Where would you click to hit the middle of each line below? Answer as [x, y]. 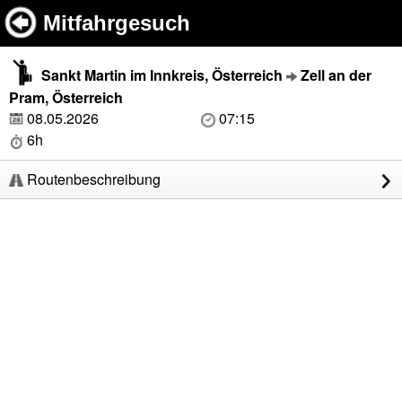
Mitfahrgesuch [117, 23]
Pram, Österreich [66, 98]
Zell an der [336, 75]
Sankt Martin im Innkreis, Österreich [162, 75]
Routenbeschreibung [92, 179]
